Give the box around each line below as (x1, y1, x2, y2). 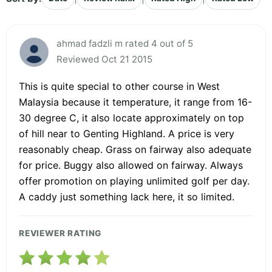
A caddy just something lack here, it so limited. (19, 191, 234, 203)
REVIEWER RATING (19, 228, 102, 239)
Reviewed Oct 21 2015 (56, 53, 152, 66)
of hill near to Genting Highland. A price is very (19, 127, 234, 140)
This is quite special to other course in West (19, 80, 220, 93)
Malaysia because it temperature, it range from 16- (19, 96, 252, 109)
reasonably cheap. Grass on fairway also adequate (19, 143, 251, 156)
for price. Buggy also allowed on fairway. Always (19, 159, 243, 172)
